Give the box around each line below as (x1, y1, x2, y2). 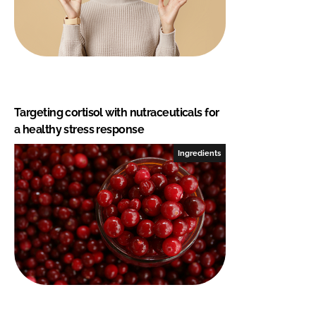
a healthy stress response (14, 122, 145, 136)
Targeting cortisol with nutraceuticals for (14, 105, 219, 119)
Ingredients (178, 148, 221, 157)
